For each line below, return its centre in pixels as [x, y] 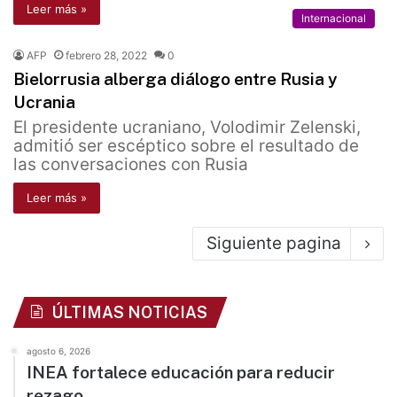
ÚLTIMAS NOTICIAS [129, 313]
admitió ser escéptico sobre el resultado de [186, 146]
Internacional [334, 19]
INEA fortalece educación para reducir [181, 373]
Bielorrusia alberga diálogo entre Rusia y [175, 79]
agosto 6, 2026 [58, 351]
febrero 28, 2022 [106, 56]
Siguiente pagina [274, 244]
